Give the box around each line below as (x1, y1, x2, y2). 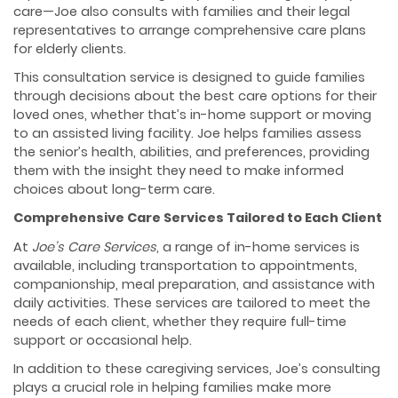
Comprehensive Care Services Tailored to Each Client (13, 209, 382, 227)
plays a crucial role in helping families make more (13, 378, 331, 396)
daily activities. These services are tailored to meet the (13, 293, 370, 312)
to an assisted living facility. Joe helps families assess (13, 124, 362, 143)
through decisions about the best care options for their (13, 87, 377, 106)
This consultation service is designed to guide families (13, 68, 365, 87)
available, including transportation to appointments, (13, 256, 357, 275)
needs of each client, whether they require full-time (13, 312, 346, 330)
